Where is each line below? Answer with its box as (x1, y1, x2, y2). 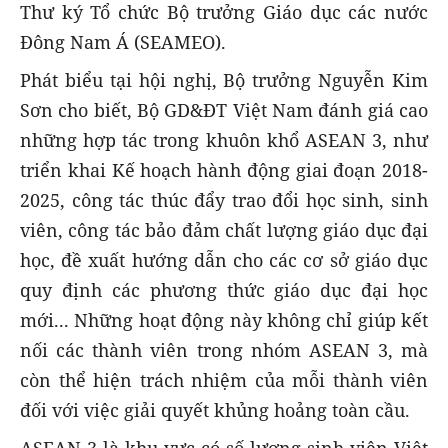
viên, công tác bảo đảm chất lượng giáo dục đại (20, 218, 428, 243)
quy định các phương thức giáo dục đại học (20, 278, 428, 303)
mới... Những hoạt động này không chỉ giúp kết (20, 308, 428, 333)
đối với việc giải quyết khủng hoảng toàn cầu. (20, 398, 410, 423)
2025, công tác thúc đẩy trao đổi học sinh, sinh (20, 188, 428, 213)
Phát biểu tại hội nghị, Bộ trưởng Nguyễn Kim (20, 68, 428, 93)
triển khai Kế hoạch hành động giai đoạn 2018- (20, 158, 428, 183)
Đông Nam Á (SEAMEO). (20, 30, 231, 55)
